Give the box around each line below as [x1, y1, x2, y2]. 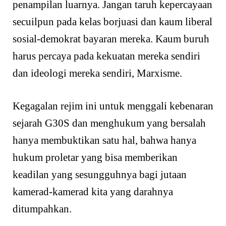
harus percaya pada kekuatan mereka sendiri [13, 49, 200, 62]
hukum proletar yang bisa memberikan [13, 151, 178, 164]
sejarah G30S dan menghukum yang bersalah [13, 117, 206, 130]
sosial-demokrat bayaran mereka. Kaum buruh [13, 32, 209, 45]
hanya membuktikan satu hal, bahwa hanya [13, 134, 196, 147]
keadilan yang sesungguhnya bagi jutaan [13, 168, 187, 181]
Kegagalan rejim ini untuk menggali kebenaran [13, 100, 213, 112]
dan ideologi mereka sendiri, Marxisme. [13, 67, 182, 79]
